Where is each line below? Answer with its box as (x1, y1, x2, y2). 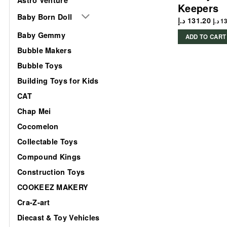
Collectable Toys (17, 136, 78, 146)
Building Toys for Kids (17, 75, 99, 86)
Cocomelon (17, 121, 59, 131)
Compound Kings (17, 151, 81, 162)
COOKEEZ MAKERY (17, 181, 89, 192)
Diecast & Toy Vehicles (17, 212, 100, 222)
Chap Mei (17, 105, 51, 116)
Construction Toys (17, 166, 85, 177)
